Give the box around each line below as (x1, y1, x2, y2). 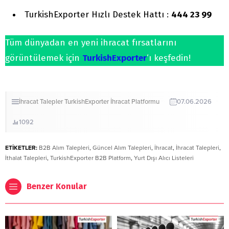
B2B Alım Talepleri (39, 144, 89, 152)
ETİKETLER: (5, 144, 37, 152)
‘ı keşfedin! (147, 53, 191, 64)
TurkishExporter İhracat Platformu (64, 98, 159, 106)
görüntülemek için (5, 53, 82, 64)
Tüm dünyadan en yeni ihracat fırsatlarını (5, 37, 176, 49)
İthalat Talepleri (5, 154, 47, 162)
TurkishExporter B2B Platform (50, 154, 131, 162)
